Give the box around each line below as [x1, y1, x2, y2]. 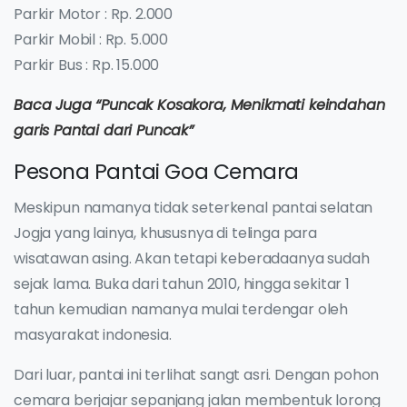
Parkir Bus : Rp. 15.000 [14, 55, 160, 76]
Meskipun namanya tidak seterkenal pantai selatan [14, 197, 373, 219]
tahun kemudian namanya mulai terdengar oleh [14, 299, 349, 321]
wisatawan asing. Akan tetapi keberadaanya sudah [14, 248, 370, 270]
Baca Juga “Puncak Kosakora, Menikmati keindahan [14, 94, 385, 116]
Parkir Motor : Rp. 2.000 [14, 4, 174, 25]
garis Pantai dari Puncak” [14, 120, 194, 142]
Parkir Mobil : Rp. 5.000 [14, 29, 169, 51]
